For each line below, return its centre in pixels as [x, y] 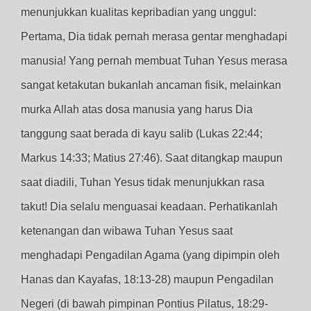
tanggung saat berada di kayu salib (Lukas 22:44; [142, 134]
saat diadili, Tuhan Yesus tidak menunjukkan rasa [143, 182]
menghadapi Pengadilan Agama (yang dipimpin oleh [150, 255]
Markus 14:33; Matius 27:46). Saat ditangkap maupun [152, 158]
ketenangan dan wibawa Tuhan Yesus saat [127, 231]
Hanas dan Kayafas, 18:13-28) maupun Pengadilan [147, 279]
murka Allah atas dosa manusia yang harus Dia [137, 109]
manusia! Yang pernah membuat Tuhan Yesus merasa [154, 61]
